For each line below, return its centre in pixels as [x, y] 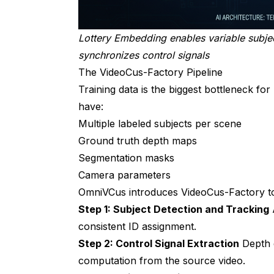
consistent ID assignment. [137, 226]
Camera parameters [124, 175]
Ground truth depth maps [138, 140]
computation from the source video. [162, 260]
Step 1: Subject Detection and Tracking [174, 209]
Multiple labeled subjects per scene [160, 123]
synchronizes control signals [144, 55]
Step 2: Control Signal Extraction [159, 243]
